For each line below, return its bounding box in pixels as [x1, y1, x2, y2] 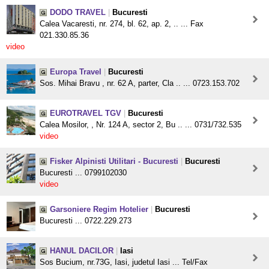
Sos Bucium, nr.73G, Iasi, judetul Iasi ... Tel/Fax [40, 258, 208, 267]
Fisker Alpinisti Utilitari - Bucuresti [50, 157, 178, 166]
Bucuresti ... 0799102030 [40, 168, 127, 178]
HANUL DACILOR [50, 246, 113, 256]
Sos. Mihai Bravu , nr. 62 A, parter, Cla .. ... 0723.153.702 [40, 79, 240, 88]
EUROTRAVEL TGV [50, 109, 121, 118]
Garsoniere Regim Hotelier [50, 205, 148, 214]
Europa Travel [50, 67, 101, 77]
